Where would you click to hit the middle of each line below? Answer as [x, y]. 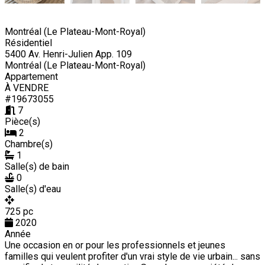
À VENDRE [27, 88]
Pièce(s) [22, 121]
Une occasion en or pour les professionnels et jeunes [115, 245]
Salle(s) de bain [37, 166]
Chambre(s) [29, 144]
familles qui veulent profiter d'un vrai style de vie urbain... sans [132, 256]
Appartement [31, 76]
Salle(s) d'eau [33, 189]
